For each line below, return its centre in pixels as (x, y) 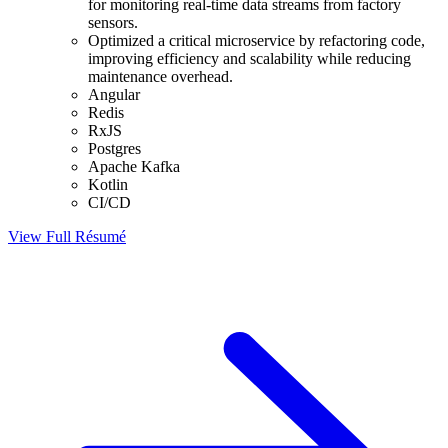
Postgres (114, 149)
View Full (39, 237)
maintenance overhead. (160, 77)
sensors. (113, 23)
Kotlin (108, 185)
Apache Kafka (134, 167)
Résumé (100, 237)
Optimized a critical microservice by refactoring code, (256, 41)
